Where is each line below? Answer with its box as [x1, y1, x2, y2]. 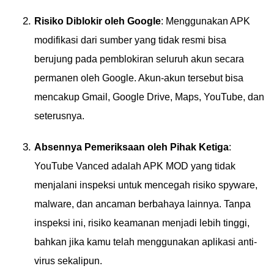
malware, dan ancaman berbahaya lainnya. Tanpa [34, 199, 251, 209]
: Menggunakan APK [161, 16, 250, 26]
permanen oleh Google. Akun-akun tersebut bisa [34, 73, 243, 83]
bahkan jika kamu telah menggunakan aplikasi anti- [34, 237, 257, 247]
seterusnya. [34, 111, 84, 121]
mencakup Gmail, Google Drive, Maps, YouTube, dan [34, 92, 264, 102]
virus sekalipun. [34, 256, 102, 266]
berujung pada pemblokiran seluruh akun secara [34, 54, 244, 64]
